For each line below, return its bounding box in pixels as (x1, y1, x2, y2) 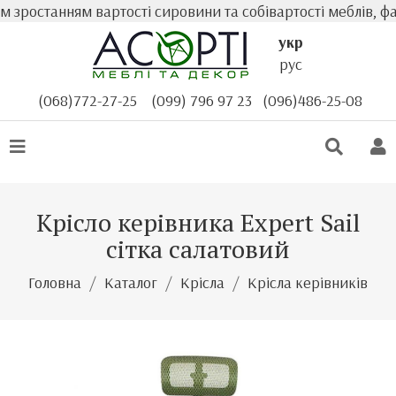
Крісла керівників (247, 272, 368, 293)
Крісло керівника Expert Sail (35, 206, 361, 239)
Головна (28, 272, 81, 293)
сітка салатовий (106, 232, 290, 265)
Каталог (104, 272, 157, 293)
